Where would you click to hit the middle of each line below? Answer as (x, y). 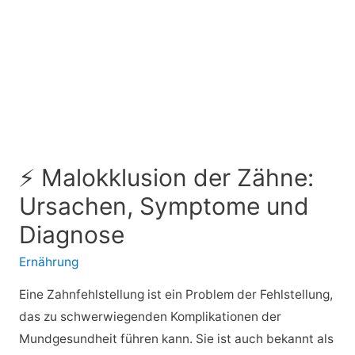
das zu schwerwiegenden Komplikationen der (150, 316)
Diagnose (71, 235)
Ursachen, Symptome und (164, 206)
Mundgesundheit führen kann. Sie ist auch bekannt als (176, 338)
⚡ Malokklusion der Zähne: (166, 178)
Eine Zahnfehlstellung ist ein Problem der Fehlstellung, (176, 294)
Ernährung (48, 262)
